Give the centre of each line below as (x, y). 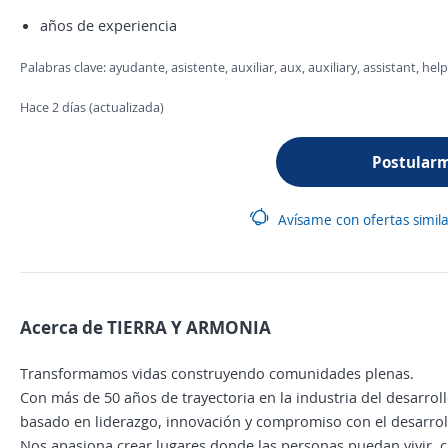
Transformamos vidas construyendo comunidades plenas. (217, 373)
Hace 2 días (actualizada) (92, 107)
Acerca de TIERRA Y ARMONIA (145, 327)
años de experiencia (108, 25)
